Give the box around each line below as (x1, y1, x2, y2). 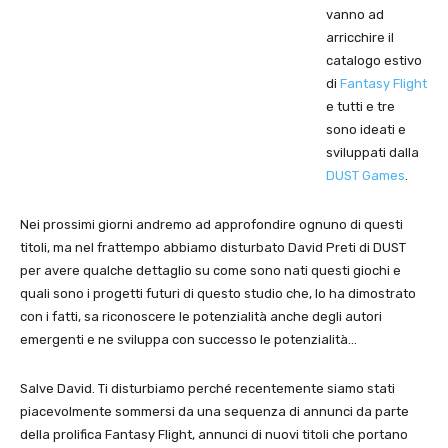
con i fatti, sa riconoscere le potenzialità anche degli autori (20, 308, 382, 324)
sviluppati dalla (326, 144, 419, 160)
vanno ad (326, 6, 384, 22)
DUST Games (326, 167, 405, 183)
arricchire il (326, 29, 394, 45)
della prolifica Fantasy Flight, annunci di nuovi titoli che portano (20, 426, 408, 442)
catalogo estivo (326, 52, 422, 68)
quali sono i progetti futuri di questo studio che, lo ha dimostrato (20, 285, 416, 301)
